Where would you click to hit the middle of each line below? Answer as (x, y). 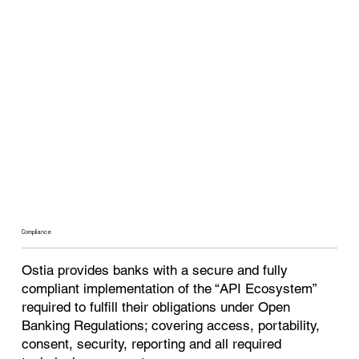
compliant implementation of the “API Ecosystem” (169, 289)
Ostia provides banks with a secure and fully (155, 270)
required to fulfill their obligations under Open (156, 307)
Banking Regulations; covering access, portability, (171, 326)
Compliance (37, 232)
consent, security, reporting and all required (152, 344)
